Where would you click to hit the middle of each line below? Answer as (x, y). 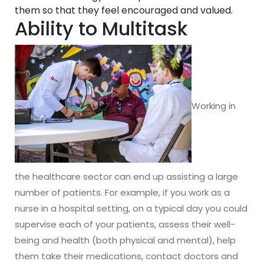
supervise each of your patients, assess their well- (125, 225)
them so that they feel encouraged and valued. (124, 11)
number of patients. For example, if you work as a (122, 193)
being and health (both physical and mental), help (125, 240)
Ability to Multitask (101, 29)
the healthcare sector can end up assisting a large (126, 177)
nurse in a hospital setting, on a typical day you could (131, 209)
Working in (214, 106)
